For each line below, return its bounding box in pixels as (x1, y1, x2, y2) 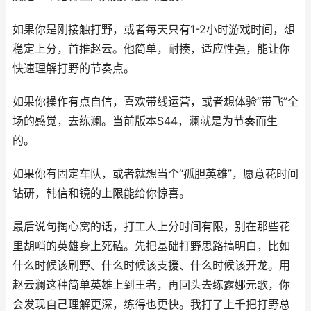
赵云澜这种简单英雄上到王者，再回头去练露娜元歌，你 (12, 278, 290, 292)
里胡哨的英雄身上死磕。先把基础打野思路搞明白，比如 (12, 239, 290, 253)
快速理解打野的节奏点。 (12, 62, 135, 75)
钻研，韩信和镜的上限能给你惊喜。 (12, 187, 190, 200)
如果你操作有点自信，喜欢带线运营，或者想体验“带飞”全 (12, 95, 299, 108)
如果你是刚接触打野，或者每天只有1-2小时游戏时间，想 (12, 23, 295, 36)
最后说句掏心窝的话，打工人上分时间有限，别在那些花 (12, 220, 290, 233)
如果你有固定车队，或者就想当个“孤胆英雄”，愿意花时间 (12, 167, 299, 180)
